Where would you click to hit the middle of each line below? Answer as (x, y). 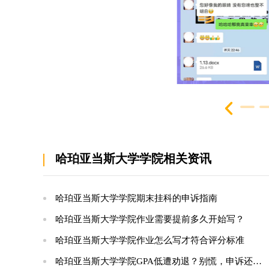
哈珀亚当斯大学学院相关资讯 (133, 159)
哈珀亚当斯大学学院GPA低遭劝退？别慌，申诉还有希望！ (154, 261)
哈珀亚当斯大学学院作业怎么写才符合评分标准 (150, 240)
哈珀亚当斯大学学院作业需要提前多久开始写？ (150, 219)
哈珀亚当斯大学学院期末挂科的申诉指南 (136, 198)
